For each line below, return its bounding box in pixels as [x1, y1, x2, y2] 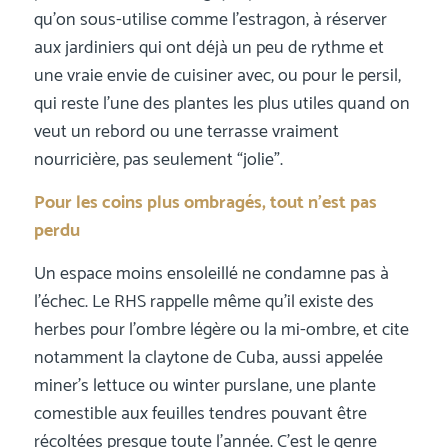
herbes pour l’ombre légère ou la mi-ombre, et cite [33, 315, 409, 346]
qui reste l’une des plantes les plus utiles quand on [33, 88, 410, 119]
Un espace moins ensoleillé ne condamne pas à [33, 259, 389, 290]
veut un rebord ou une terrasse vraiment [33, 116, 339, 147]
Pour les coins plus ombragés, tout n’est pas [33, 188, 377, 219]
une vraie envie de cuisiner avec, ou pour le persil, [33, 60, 401, 91]
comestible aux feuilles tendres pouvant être [33, 399, 367, 430]
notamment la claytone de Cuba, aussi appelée [33, 343, 383, 374]
